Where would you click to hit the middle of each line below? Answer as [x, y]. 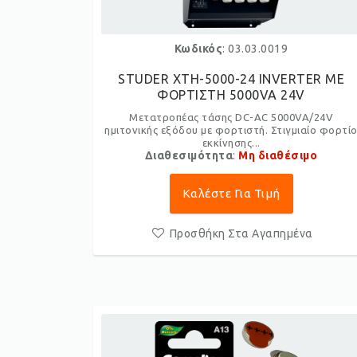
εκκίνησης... [231, 143]
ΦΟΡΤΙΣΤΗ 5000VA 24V [231, 95]
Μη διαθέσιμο [278, 155]
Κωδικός [198, 49]
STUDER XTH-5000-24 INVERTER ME [231, 79]
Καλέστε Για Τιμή [231, 193]
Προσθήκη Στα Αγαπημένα [241, 233]
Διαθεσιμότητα [189, 155]
